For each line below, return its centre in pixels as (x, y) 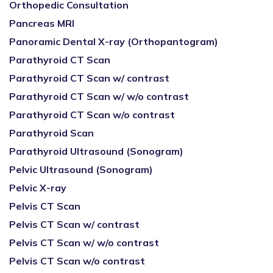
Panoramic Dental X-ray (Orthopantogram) (114, 41)
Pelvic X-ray (38, 188)
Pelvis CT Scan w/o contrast (77, 261)
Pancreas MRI (42, 23)
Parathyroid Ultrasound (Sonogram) (96, 151)
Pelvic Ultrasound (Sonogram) (81, 169)
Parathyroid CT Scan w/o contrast (92, 115)
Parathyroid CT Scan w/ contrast (89, 78)
